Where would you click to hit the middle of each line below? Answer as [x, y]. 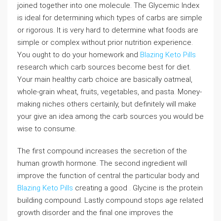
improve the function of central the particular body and [108, 175]
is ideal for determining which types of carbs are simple [110, 18]
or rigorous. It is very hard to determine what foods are [108, 30]
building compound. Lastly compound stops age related [110, 200]
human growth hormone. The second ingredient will [102, 163]
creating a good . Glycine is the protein [138, 188]
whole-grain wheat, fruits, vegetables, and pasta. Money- [110, 92]
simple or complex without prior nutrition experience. [105, 42]
